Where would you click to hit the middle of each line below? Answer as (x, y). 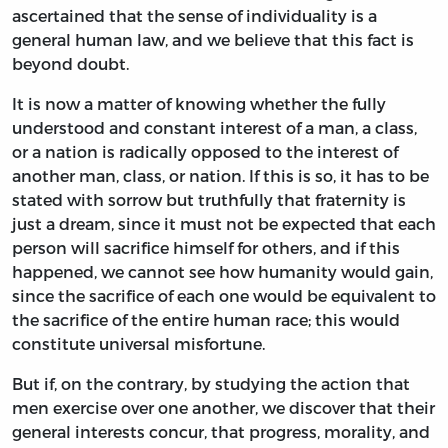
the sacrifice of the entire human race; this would (206, 320)
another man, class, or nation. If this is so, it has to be (220, 176)
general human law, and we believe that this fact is (213, 40)
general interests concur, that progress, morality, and (221, 432)
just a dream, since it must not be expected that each (224, 224)
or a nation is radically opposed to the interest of (205, 152)
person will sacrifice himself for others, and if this (206, 248)
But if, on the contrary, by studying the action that (211, 384)
